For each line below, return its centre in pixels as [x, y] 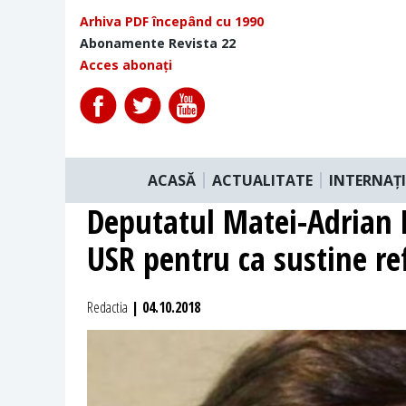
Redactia [107, 307]
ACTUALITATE [262, 180]
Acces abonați [126, 65]
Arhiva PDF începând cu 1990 [172, 21]
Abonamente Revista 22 [158, 43]
